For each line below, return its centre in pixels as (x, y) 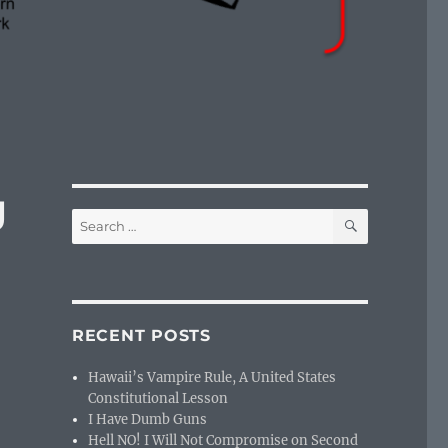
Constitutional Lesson (158, 399)
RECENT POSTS (141, 336)
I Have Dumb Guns (148, 420)
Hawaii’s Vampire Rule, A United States (212, 378)
